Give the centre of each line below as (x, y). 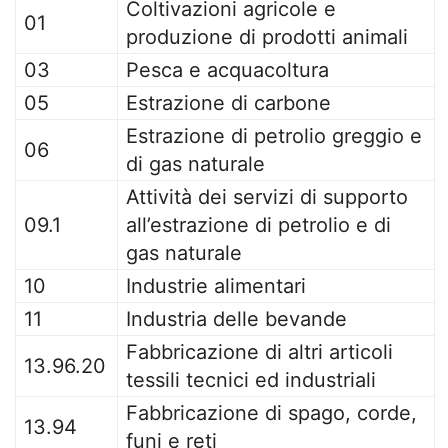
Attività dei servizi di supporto (267, 197)
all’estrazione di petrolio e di (258, 225)
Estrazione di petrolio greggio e (274, 136)
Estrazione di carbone (228, 103)
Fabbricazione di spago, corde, (271, 413)
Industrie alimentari (216, 286)
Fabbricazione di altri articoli (259, 352)
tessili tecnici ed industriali (251, 380)
